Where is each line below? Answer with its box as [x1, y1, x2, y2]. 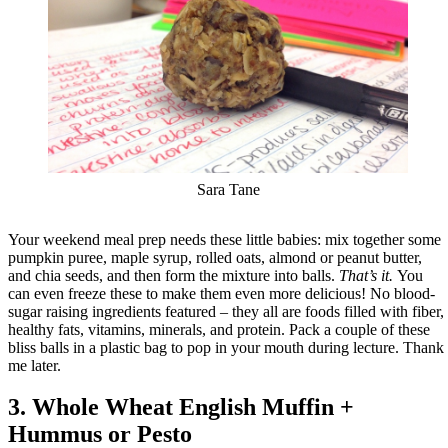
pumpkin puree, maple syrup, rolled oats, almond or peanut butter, [8, 248, 422, 266]
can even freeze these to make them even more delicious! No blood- [8, 284, 435, 302]
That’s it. [339, 266, 397, 284]
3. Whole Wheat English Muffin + [8, 394, 354, 421]
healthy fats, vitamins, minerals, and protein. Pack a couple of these [8, 320, 430, 338]
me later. [8, 356, 65, 374]
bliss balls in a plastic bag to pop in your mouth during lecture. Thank [8, 338, 444, 356]
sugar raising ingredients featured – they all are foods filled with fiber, [8, 302, 444, 320]
